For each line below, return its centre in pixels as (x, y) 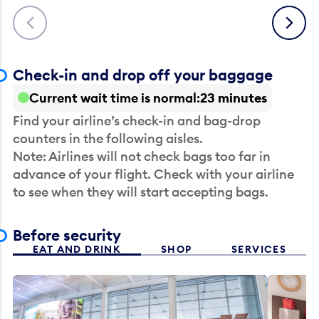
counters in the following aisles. (108, 138)
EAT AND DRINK (77, 249)
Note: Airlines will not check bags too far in (142, 156)
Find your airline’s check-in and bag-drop (137, 120)
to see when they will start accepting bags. (142, 192)
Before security (67, 235)
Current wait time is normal (113, 98)
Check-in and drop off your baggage (143, 75)
